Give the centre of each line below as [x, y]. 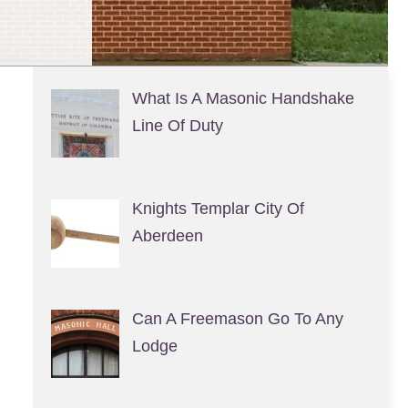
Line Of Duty [177, 126]
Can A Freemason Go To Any [237, 318]
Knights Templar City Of [218, 208]
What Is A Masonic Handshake [243, 98]
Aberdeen [167, 235]
